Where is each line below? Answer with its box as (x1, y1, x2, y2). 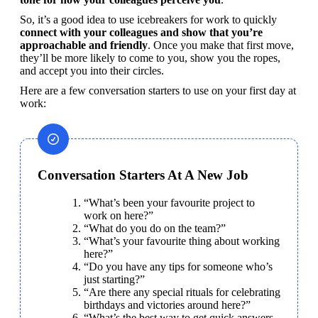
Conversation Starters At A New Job (38, 167, 248, 182)
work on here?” (84, 209, 153, 221)
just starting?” (84, 273, 145, 285)
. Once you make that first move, (148, 38, 294, 51)
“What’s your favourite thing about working (84, 234, 280, 247)
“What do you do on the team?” (84, 221, 226, 234)
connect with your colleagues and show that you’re (20, 26, 263, 38)
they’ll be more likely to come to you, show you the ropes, (20, 51, 280, 64)
